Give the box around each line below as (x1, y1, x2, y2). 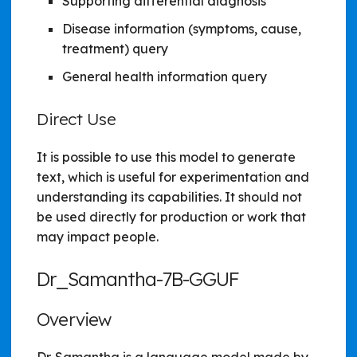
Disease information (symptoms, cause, (62, 21, 301, 37)
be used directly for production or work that (37, 209, 306, 226)
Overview (37, 308, 112, 331)
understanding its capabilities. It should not (37, 189, 302, 206)
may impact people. (37, 229, 159, 245)
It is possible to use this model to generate (37, 149, 296, 166)
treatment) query (62, 41, 168, 57)
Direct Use (37, 108, 116, 130)
